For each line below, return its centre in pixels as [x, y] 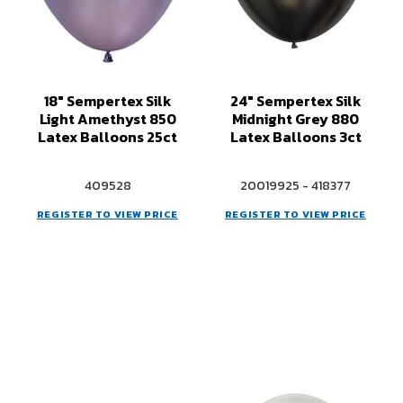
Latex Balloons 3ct [296, 137]
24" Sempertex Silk [296, 101]
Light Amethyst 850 [107, 119]
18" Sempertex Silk [107, 101]
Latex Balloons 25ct [107, 137]
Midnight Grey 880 [296, 119]
